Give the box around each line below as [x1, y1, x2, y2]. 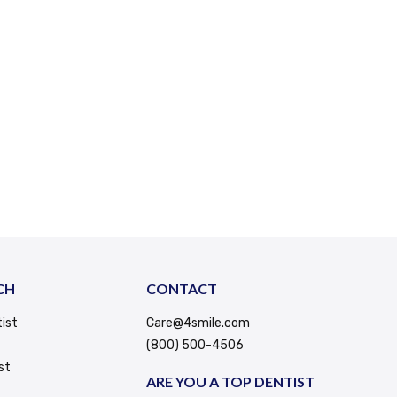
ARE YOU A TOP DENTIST [145, 372, 315, 390]
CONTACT [145, 279, 217, 297]
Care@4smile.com [145, 315, 250, 331]
